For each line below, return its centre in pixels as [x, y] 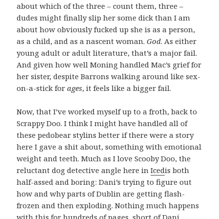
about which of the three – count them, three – [100, 6]
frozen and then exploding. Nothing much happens [108, 206]
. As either [179, 41]
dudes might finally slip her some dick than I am [104, 18]
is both [177, 170]
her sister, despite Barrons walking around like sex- [109, 77]
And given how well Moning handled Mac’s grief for [109, 65]
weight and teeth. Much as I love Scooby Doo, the [104, 159]
